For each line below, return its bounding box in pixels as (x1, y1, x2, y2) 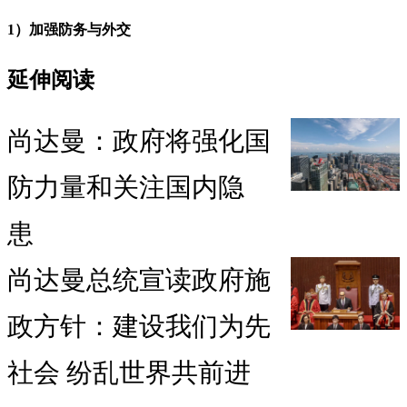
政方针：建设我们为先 (7, 311, 271, 341)
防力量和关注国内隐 (7, 172, 244, 202)
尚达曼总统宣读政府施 (7, 264, 271, 294)
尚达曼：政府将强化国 (7, 125, 271, 155)
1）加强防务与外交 (7, 22, 131, 38)
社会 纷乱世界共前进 (7, 357, 251, 387)
